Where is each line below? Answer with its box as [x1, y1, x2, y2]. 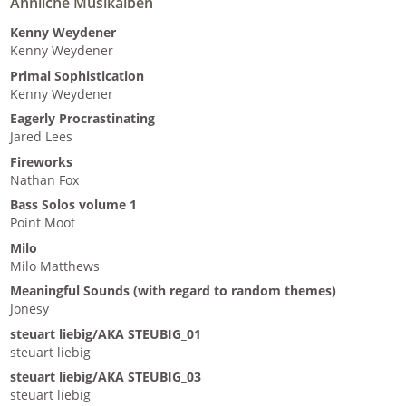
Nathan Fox [10, 171, 80, 188]
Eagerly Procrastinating [10, 111, 156, 128]
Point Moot [10, 215, 76, 232]
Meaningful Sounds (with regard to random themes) [10, 283, 337, 300]
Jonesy [10, 301, 50, 318]
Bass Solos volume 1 [10, 197, 138, 214]
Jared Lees [10, 129, 73, 146]
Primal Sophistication [10, 67, 145, 84]
